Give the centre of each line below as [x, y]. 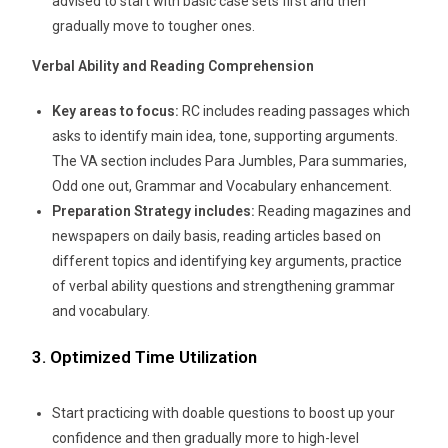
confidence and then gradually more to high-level [206, 437]
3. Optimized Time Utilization [145, 356]
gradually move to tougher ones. [155, 25]
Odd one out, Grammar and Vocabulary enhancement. [224, 185]
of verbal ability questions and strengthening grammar [224, 285]
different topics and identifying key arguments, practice [227, 260]
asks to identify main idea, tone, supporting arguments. [225, 135]
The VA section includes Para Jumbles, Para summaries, [230, 160]
